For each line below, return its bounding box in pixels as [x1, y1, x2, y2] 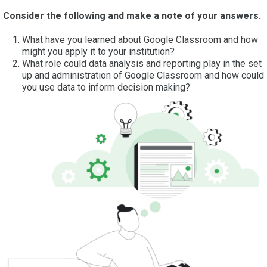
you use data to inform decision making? [22, 81, 190, 93]
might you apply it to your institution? [22, 45, 175, 57]
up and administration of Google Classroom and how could [22, 69, 264, 81]
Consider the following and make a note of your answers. [3, 10, 261, 21]
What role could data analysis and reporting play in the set [22, 57, 262, 69]
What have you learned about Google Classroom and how [22, 33, 258, 45]
